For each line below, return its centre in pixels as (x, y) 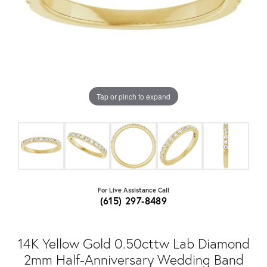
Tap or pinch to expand (133, 96)
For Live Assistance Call (133, 190)
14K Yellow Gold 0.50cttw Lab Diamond (133, 243)
